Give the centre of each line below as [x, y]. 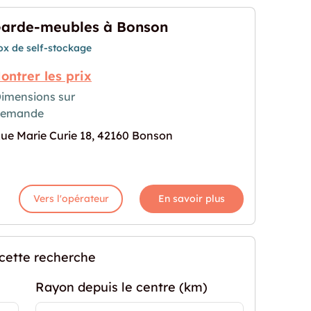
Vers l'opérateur [71, 199]
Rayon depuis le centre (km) [121, 287]
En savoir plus [192, 199]
